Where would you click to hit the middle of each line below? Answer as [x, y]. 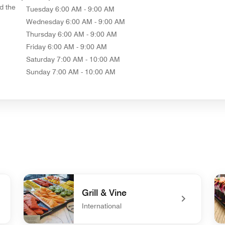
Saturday [40, 59]
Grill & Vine [104, 192]
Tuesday [39, 9]
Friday [36, 46]
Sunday [38, 72]
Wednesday [45, 21]
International [102, 206]
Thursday [41, 34]
